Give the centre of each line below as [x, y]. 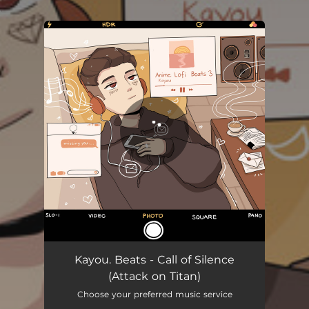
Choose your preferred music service [154, 294]
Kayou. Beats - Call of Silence [154, 260]
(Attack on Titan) [154, 276]
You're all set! [115, 55]
